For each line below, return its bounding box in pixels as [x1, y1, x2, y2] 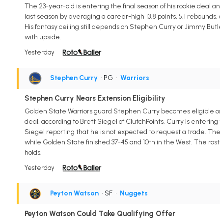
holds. [24, 148, 42, 157]
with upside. [24, 33, 61, 42]
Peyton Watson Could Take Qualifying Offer [24, 209, 175, 219]
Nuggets [119, 189, 148, 198]
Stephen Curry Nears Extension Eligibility [24, 94, 165, 103]
